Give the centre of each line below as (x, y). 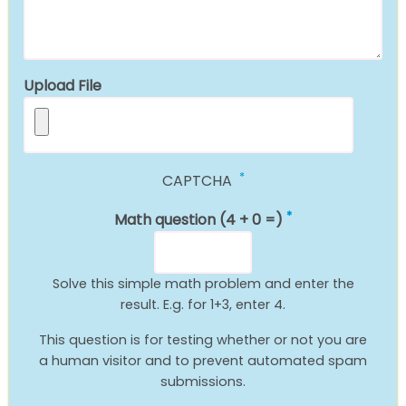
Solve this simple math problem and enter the (203, 284)
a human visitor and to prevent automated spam (203, 361)
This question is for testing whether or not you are (203, 340)
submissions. (203, 382)
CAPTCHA (198, 181)
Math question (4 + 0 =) (198, 220)
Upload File (63, 86)
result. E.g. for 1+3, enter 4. (203, 305)
